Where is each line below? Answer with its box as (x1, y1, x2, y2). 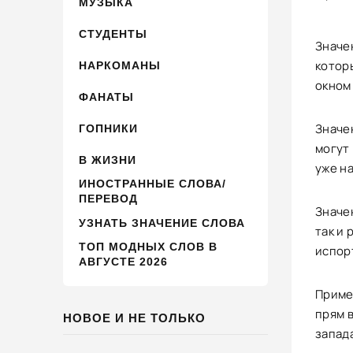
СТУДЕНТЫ (79, 27, 147, 40)
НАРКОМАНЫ (79, 58, 161, 72)
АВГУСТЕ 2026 (79, 255, 168, 268)
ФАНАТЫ (79, 90, 134, 103)
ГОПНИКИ (79, 121, 138, 135)
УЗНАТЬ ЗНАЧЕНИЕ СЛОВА (79, 216, 245, 229)
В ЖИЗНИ (79, 153, 136, 166)
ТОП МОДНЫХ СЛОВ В (79, 240, 217, 253)
